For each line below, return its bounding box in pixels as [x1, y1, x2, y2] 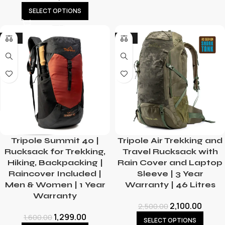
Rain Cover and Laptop [118, 157, 222, 167]
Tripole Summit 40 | [11, 135, 99, 145]
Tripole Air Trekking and [118, 135, 222, 145]
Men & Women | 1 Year [5, 179, 105, 189]
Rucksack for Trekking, [5, 146, 105, 156]
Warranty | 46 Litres [125, 179, 215, 189]
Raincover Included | [9, 168, 101, 178]
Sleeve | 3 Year [137, 168, 203, 178]
